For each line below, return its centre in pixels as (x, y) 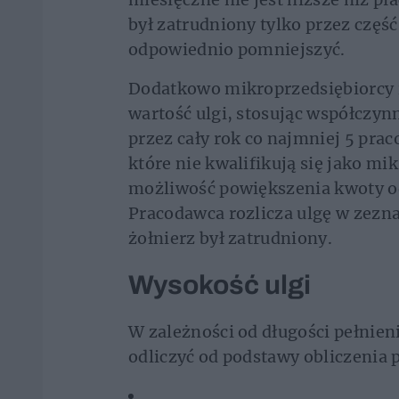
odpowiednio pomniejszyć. (239, 49)
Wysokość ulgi (220, 285)
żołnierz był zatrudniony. (231, 238)
